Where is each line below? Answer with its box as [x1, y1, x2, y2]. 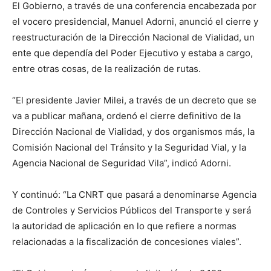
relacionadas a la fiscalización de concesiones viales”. [12, 236, 241, 248]
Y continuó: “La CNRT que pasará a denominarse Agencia [12, 189, 256, 201]
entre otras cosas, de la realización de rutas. [12, 63, 201, 75]
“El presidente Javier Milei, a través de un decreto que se [12, 94, 256, 106]
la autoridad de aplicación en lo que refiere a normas [12, 220, 237, 232]
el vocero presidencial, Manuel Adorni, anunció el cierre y [12, 16, 258, 28]
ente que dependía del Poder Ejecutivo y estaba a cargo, [12, 47, 253, 59]
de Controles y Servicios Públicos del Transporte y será [12, 204, 251, 217]
